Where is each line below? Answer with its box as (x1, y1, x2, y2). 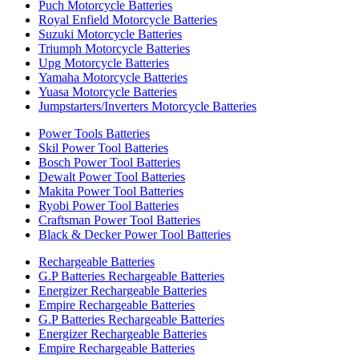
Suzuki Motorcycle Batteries (38, 27, 182, 41)
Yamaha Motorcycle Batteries (38, 71, 188, 84)
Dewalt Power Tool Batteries (38, 170, 185, 184)
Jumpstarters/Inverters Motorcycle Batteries (38, 99, 256, 113)
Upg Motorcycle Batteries (38, 56, 169, 70)
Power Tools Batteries (38, 127, 150, 140)
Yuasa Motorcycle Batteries (38, 85, 177, 99)
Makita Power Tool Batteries (38, 184, 184, 198)
